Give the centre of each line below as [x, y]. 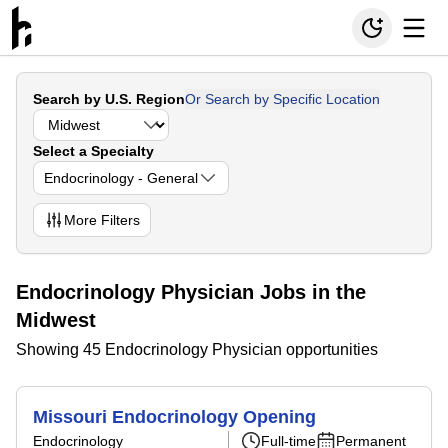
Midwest [56, 320]
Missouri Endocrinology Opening [174, 417]
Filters [118, 220]
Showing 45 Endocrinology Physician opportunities [197, 349]
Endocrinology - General [121, 178]
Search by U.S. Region [109, 99]
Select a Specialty [93, 151]
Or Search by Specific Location [282, 99]
